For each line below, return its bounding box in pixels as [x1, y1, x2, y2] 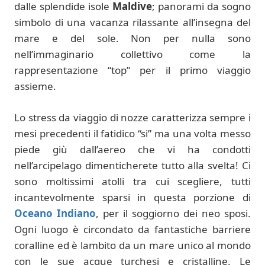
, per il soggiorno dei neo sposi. [96, 206, 251, 220]
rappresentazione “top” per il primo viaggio [14, 63, 251, 77]
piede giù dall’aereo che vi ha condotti [14, 142, 251, 156]
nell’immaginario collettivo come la [14, 47, 251, 62]
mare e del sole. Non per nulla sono [14, 31, 251, 46]
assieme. [14, 79, 56, 93]
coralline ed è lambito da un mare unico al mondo [14, 238, 251, 252]
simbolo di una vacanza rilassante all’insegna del [14, 15, 251, 30]
